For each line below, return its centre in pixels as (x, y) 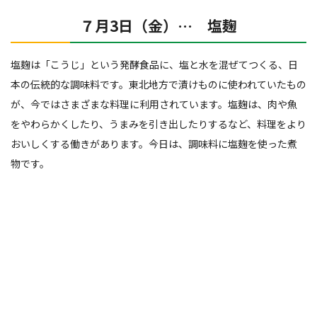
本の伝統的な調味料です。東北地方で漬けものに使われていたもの (158, 84)
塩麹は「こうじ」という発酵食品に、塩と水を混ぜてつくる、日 (154, 64)
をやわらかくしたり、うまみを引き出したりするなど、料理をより (158, 124)
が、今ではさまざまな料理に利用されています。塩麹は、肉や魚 (154, 104)
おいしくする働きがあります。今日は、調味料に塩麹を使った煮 (154, 144)
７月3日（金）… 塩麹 (158, 25)
